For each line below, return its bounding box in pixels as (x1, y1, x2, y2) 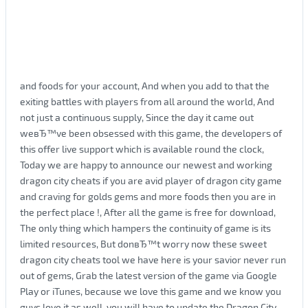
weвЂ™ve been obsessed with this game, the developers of (19, 126, 282, 139)
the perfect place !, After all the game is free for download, (19, 206, 276, 218)
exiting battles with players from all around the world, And (19, 95, 274, 107)
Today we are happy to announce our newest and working (19, 158, 272, 170)
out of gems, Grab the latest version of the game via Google (19, 269, 277, 281)
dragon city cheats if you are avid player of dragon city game (19, 174, 282, 186)
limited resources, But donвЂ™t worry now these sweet (19, 237, 267, 250)
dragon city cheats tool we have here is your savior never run (19, 253, 286, 265)
